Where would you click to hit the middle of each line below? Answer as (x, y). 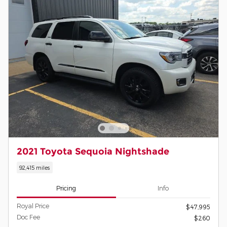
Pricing (66, 188)
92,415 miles (35, 168)
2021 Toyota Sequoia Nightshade (93, 151)
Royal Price (33, 205)
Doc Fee (28, 217)
